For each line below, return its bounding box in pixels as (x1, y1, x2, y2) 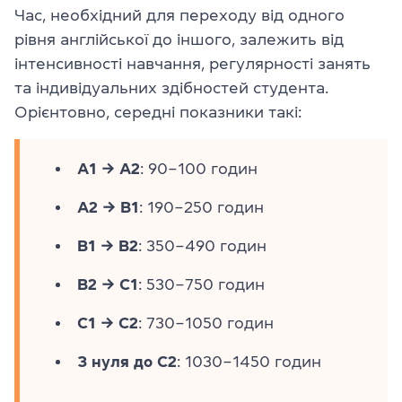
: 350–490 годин (138, 238, 267, 254)
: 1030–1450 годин (177, 354, 321, 370)
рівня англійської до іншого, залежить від (14, 31, 344, 48)
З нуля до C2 (77, 354, 177, 370)
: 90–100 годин (140, 161, 258, 177)
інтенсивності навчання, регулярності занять (14, 56, 371, 72)
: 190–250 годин (139, 199, 264, 215)
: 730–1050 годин (138, 315, 274, 331)
